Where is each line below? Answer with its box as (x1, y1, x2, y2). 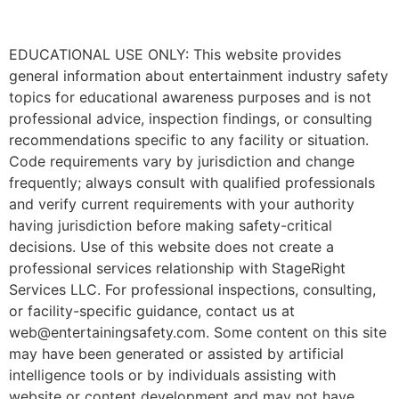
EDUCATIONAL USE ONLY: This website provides (9, 45, 341, 64)
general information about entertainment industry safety (9, 67, 388, 85)
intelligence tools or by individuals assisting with (9, 366, 336, 385)
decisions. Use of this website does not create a (9, 238, 334, 256)
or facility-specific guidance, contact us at (9, 302, 295, 321)
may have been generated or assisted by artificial (9, 345, 344, 363)
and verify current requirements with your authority (9, 195, 354, 214)
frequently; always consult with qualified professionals (9, 174, 375, 192)
